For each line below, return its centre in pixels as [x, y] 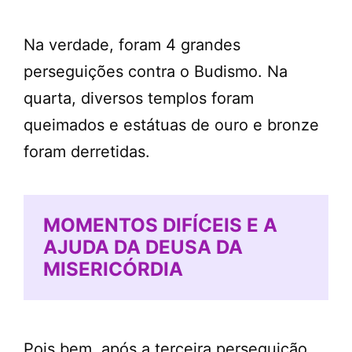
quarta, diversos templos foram [139, 98]
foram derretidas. [87, 151]
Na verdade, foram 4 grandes [132, 44]
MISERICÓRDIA [113, 269]
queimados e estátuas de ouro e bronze [171, 125]
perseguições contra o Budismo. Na [156, 71]
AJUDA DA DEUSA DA [143, 247]
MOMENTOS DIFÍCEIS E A [160, 225]
